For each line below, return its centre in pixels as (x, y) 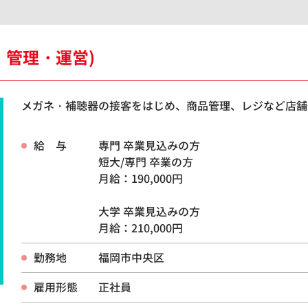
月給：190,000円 (141, 178)
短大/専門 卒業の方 (146, 162)
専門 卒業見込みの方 (149, 145)
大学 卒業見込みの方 (149, 211)
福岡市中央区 (131, 257)
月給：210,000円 (141, 228)
